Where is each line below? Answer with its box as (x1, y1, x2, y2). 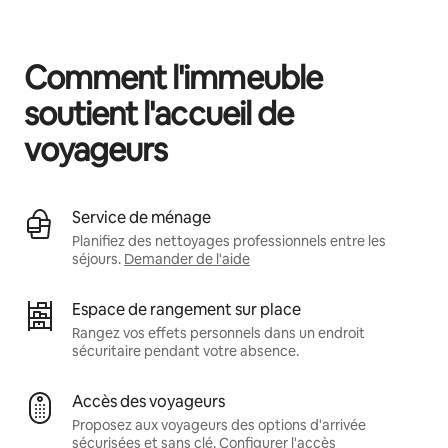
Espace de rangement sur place (72, 298, 301, 320)
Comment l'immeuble (24, 56, 322, 98)
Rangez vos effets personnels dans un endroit (72, 323, 365, 342)
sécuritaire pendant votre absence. (72, 341, 299, 360)
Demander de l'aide (124, 249, 250, 268)
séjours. (72, 249, 121, 268)
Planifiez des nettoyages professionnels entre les (72, 231, 386, 250)
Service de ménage (72, 206, 211, 228)
